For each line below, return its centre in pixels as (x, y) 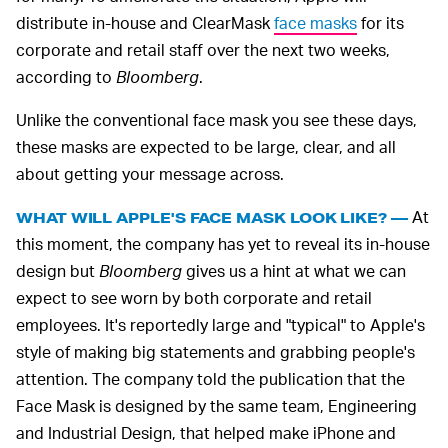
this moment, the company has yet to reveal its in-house (223, 243)
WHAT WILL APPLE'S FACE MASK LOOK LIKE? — (212, 217)
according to (66, 76)
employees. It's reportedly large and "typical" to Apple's (220, 324)
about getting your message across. (150, 173)
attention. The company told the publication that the (210, 378)
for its (380, 22)
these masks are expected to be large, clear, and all (206, 146)
